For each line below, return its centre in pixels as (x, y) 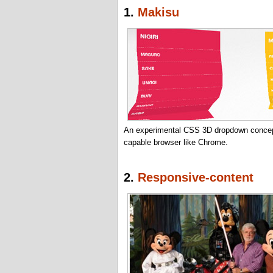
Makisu (158, 12)
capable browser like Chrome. (176, 143)
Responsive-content (196, 177)
